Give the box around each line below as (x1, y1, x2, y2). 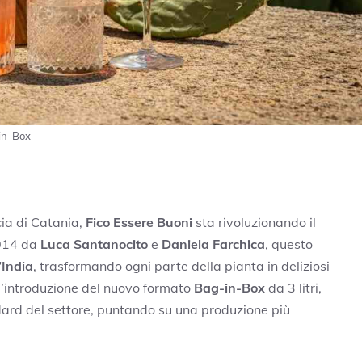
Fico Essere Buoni (86, 213, 192, 230)
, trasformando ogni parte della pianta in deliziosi (33, 257, 330, 274)
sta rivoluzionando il (192, 213, 316, 230)
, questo (265, 235, 313, 252)
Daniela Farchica (162, 235, 265, 252)
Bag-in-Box (194, 279, 265, 296)
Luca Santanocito (40, 235, 148, 252)
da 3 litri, (265, 279, 322, 296)
